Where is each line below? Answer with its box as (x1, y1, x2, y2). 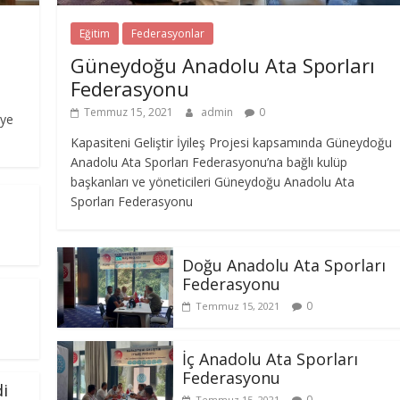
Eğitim (79, 25, 110, 41)
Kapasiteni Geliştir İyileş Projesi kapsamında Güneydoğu (71, 133, 392, 151)
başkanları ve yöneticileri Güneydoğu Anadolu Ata (71, 172, 354, 190)
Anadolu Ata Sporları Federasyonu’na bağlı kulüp (71, 153, 347, 171)
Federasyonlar (131, 25, 204, 41)
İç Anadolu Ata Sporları (182, 347, 358, 370)
